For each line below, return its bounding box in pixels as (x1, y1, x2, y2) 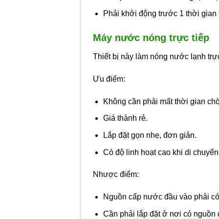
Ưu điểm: (93, 75, 126, 84)
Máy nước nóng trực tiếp (93, 32, 210, 44)
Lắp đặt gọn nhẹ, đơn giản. (103, 131, 197, 140)
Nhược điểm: (93, 170, 139, 179)
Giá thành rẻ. (103, 114, 148, 123)
